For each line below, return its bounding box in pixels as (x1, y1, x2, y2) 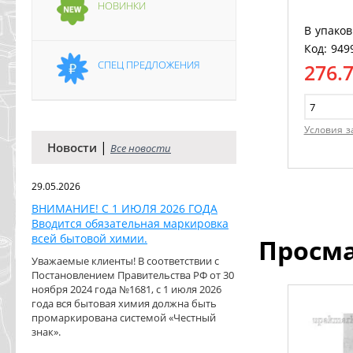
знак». (32, 325, 61, 339)
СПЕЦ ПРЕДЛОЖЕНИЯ (98, 58, 200, 72)
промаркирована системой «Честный (32, 310, 216, 325)
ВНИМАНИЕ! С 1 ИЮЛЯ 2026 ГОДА (32, 201, 217, 216)
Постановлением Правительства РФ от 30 (32, 268, 234, 282)
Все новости (110, 141, 171, 155)
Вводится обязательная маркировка (32, 216, 229, 231)
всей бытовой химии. (32, 231, 147, 246)
